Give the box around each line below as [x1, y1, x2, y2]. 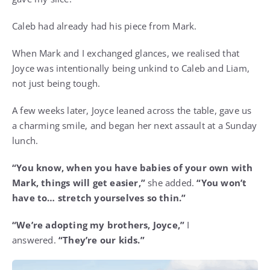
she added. [145, 177, 197, 189]
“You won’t [196, 177, 247, 189]
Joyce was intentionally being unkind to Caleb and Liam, [12, 62, 250, 75]
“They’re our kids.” [58, 234, 145, 246]
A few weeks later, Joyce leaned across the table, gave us [12, 104, 252, 117]
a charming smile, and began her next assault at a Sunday [12, 119, 257, 132]
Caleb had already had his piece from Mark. [12, 20, 197, 33]
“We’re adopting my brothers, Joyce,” [12, 219, 185, 231]
